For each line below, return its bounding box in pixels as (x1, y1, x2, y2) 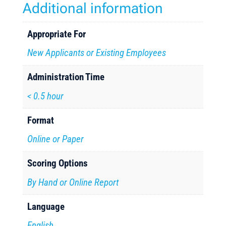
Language (27, 200, 65, 212)
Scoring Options (27, 157, 88, 169)
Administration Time (27, 71, 105, 83)
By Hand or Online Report (27, 176, 119, 188)
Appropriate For (27, 28, 86, 40)
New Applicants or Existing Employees (27, 47, 166, 59)
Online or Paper (27, 133, 84, 145)
